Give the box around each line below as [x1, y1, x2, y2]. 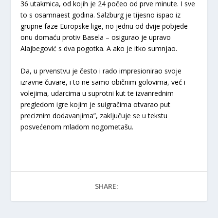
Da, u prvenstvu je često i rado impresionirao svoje [20, 66, 182, 75]
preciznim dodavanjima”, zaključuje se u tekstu [20, 110, 168, 120]
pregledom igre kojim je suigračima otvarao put [20, 99, 171, 109]
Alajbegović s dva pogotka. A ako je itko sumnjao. [20, 44, 178, 54]
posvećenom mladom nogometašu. [20, 122, 134, 131]
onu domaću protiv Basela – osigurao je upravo [20, 33, 171, 42]
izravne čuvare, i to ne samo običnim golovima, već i [20, 77, 186, 87]
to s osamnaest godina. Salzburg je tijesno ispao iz [20, 10, 181, 20]
